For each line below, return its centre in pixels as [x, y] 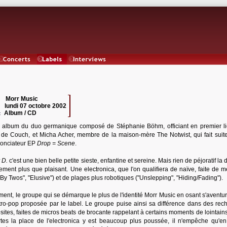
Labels [52, 68]
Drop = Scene [56, 143]
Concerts [17, 68]
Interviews [90, 68]
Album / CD [22, 113]
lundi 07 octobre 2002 [35, 106]
